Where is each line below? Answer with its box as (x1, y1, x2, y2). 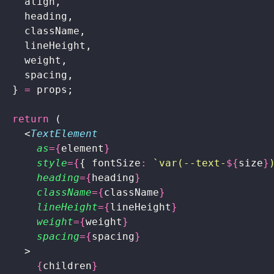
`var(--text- (147, 157, 226, 169)
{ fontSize (80, 157, 141, 169)
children (43, 259, 92, 272)
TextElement (31, 127, 98, 139)
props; (31, 83, 73, 95)
